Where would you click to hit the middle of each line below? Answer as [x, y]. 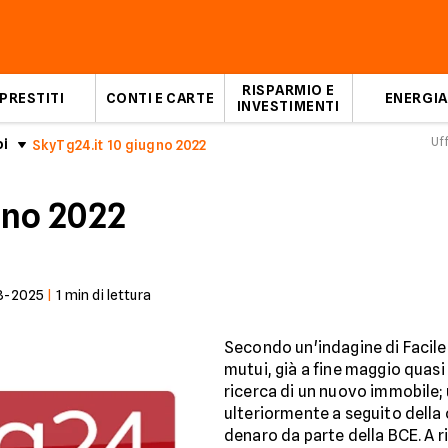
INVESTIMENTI [288, 106]
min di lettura [106, 295]
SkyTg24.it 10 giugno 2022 [119, 145]
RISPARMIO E [288, 90]
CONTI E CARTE [160, 98]
